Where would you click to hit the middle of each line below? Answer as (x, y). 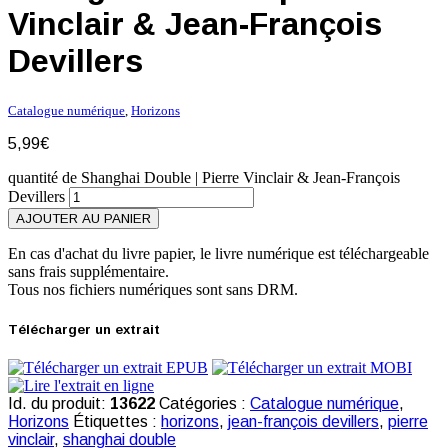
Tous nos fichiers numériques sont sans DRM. (153, 290)
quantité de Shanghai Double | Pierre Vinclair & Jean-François (204, 178)
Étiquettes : (117, 421)
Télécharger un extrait (84, 329)
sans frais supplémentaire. (88, 272)
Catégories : (204, 403)
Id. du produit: (59, 403)
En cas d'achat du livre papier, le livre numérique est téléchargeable (218, 254)
